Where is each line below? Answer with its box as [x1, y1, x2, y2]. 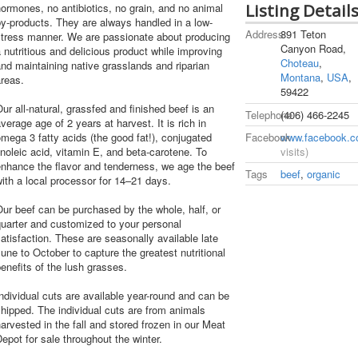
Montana [280, 70, 321, 86]
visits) [280, 143, 309, 159]
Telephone [245, 106, 293, 122]
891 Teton [280, 26, 327, 42]
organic [307, 165, 341, 181]
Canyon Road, [280, 41, 347, 57]
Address [245, 26, 284, 42]
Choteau [280, 55, 320, 71]
